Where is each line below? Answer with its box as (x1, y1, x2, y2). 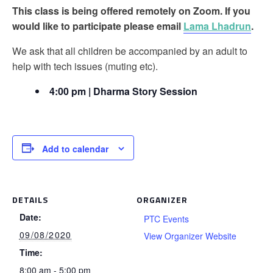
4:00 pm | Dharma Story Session (49, 84, 197, 98)
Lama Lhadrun (183, 19, 251, 33)
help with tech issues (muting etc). (12, 59, 158, 73)
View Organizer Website (143, 230, 236, 243)
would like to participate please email (12, 19, 183, 33)
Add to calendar (42, 143, 108, 155)
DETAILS (12, 193, 48, 207)
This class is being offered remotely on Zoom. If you (12, 4, 250, 18)
